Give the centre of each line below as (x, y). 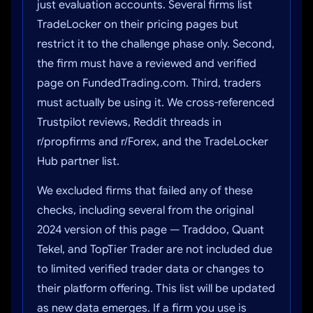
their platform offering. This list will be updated (156, 289)
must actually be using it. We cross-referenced (156, 103)
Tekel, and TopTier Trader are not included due (155, 249)
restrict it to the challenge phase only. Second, (156, 44)
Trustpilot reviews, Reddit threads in (129, 122)
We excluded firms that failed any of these (145, 191)
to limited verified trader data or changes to (151, 269)
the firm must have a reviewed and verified (147, 64)
